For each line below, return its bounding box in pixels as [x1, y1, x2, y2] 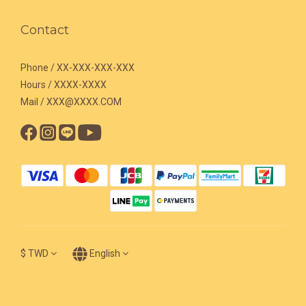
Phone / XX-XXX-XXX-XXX [20, 61, 135, 73]
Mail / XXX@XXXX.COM [20, 96, 122, 107]
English [89, 247, 120, 259]
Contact [20, 22, 69, 38]
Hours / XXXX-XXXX [20, 79, 107, 90]
